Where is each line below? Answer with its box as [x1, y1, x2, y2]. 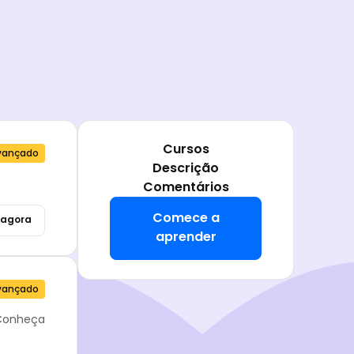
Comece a [152, 209, 220, 228]
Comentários [142, 178, 229, 197]
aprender [155, 228, 217, 247]
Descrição [153, 159, 219, 178]
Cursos [162, 140, 209, 159]
